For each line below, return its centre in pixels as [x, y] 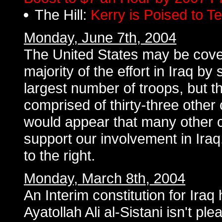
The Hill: [63, 15]
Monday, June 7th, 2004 [100, 37]
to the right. [59, 155]
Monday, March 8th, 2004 [105, 178]
